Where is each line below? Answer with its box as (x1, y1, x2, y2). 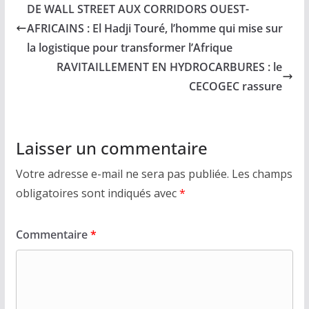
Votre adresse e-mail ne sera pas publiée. (15, 166, 229, 181)
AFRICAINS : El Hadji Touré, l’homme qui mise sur (26, 20, 283, 36)
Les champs (231, 166, 292, 181)
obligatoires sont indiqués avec (15, 185, 179, 201)
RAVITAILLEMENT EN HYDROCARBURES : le (57, 59, 283, 74)
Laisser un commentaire (15, 136, 208, 159)
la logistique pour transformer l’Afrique (26, 39, 232, 55)
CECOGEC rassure (189, 78, 283, 94)
